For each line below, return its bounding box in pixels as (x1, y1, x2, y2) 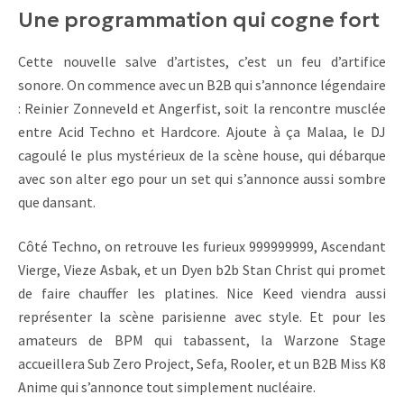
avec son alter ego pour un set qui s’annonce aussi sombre (18, 170, 386, 188)
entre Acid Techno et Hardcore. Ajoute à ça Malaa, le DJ (18, 123, 386, 142)
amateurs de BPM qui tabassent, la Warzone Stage (18, 330, 386, 349)
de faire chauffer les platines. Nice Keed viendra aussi (18, 283, 386, 302)
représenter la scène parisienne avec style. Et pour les (18, 307, 386, 326)
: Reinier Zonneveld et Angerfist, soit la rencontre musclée (18, 99, 386, 118)
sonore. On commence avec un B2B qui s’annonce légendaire (18, 76, 386, 95)
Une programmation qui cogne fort (18, 7, 380, 33)
